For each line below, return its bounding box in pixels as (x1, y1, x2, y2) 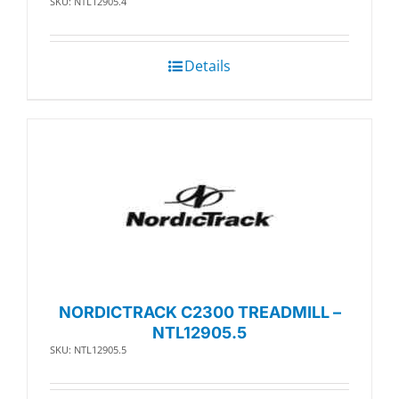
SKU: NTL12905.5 (50, 343, 126, 357)
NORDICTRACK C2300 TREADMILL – (58, 303, 341, 322)
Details (184, 56, 231, 77)
